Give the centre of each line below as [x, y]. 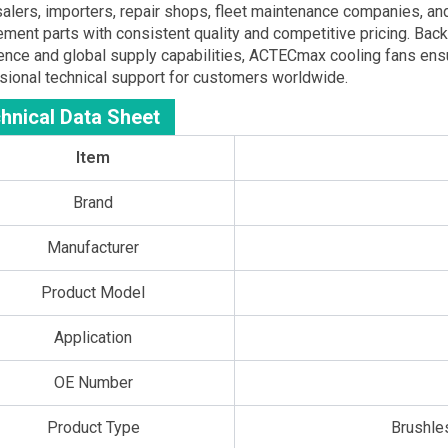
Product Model [93, 292]
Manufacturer [93, 247]
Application [93, 337]
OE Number [93, 382]
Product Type [93, 427]
